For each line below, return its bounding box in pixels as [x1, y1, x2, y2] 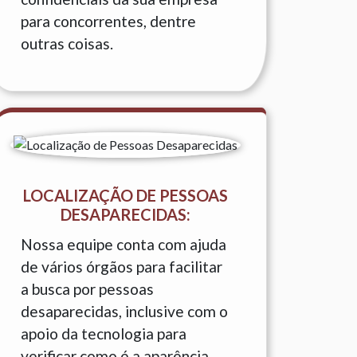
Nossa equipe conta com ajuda [21, 235, 226, 253]
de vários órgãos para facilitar [21, 257, 222, 276]
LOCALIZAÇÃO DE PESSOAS [22, 186, 228, 205]
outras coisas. [21, 34, 113, 53]
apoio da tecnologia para [21, 324, 186, 343]
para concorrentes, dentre [21, 12, 196, 30]
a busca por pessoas [21, 280, 154, 298]
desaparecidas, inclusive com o [21, 302, 228, 320]
